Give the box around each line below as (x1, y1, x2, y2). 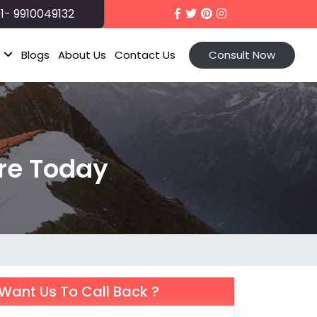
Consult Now (209, 47, 275, 62)
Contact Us (115, 47, 175, 62)
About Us (58, 47, 106, 62)
